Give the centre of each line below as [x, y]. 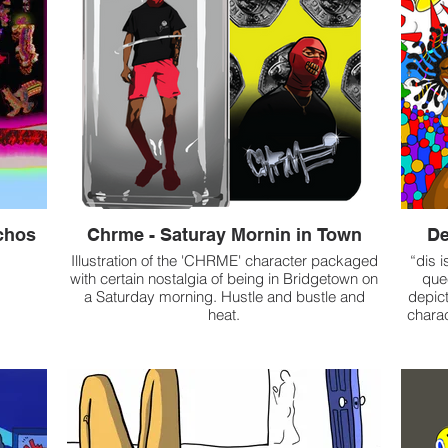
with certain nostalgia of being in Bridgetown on [224, 279]
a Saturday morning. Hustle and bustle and [224, 297]
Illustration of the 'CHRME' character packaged [224, 261]
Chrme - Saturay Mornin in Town [224, 235]
